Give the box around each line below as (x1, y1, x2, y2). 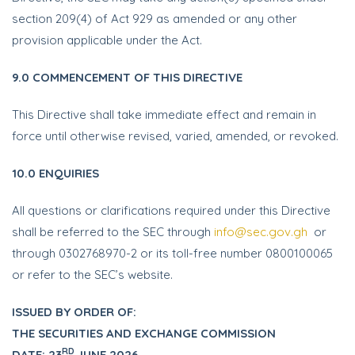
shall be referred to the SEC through (12, 224, 214, 239)
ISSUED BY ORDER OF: (12, 304, 136, 319)
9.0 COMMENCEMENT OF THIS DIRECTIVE (12, 70, 242, 85)
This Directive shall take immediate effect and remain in (12, 107, 316, 122)
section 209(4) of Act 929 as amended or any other (12, 11, 297, 26)
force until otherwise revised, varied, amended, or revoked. (12, 128, 338, 143)
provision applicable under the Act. (12, 32, 202, 48)
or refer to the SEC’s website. (12, 267, 173, 282)
